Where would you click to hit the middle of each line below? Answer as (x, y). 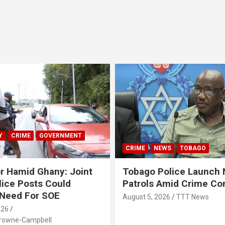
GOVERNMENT (60, 135)
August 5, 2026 (146, 197)
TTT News (193, 197)
